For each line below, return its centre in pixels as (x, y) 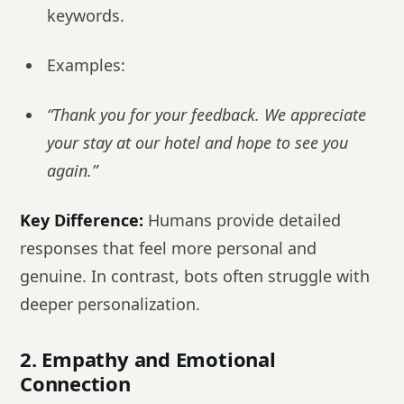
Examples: (86, 65)
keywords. (86, 15)
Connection (75, 383)
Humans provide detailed (242, 220)
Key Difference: (82, 220)
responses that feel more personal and (168, 248)
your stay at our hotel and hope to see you (197, 142)
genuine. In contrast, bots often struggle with (195, 276)
